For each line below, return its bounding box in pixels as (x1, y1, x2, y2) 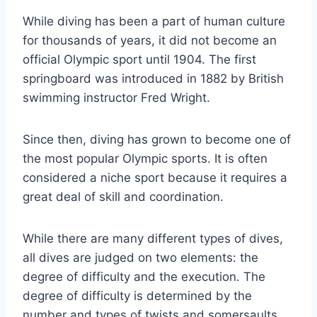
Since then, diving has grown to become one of (23, 132, 291, 147)
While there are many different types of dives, (23, 231, 283, 246)
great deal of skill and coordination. (23, 190, 224, 204)
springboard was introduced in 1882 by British (23, 71, 284, 86)
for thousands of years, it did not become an (23, 33, 277, 48)
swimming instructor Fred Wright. (23, 91, 210, 105)
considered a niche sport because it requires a (23, 171, 287, 185)
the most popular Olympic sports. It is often (23, 151, 267, 166)
